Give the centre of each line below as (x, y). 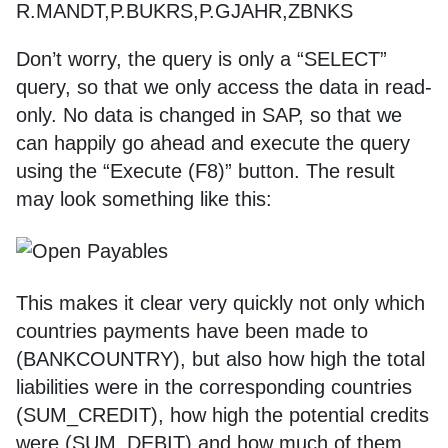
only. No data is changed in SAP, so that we (209, 115)
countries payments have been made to (192, 331)
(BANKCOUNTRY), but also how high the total (220, 359)
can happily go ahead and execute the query (213, 143)
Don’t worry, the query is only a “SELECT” (201, 59)
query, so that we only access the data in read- (224, 87)
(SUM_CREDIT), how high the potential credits (222, 415)
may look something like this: (144, 199)
